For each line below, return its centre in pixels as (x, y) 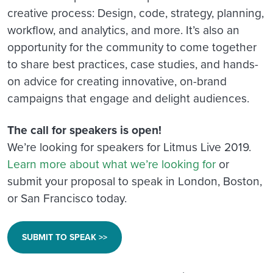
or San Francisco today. (67, 198)
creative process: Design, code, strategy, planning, (136, 13)
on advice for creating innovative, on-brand (117, 81)
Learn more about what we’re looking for (112, 164)
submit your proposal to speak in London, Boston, (135, 181)
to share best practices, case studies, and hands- (133, 64)
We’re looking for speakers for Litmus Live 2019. (129, 147)
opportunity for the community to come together (132, 47)
